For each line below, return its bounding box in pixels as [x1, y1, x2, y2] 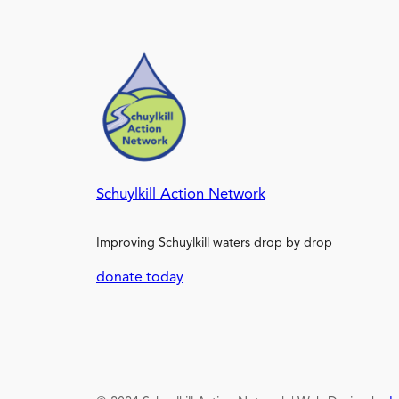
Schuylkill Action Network [96, 187, 265, 203]
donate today [96, 270, 183, 285]
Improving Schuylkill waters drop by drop [96, 237, 332, 251]
